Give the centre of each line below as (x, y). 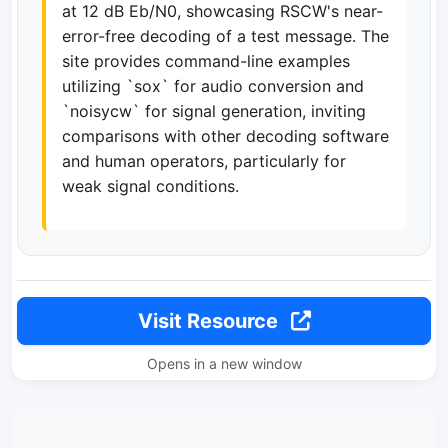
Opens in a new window (224, 363)
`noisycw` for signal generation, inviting (214, 111)
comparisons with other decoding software (225, 136)
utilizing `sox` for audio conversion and (213, 86)
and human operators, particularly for (204, 161)
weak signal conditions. (150, 186)
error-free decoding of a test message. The (225, 36)
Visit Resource (210, 321)
